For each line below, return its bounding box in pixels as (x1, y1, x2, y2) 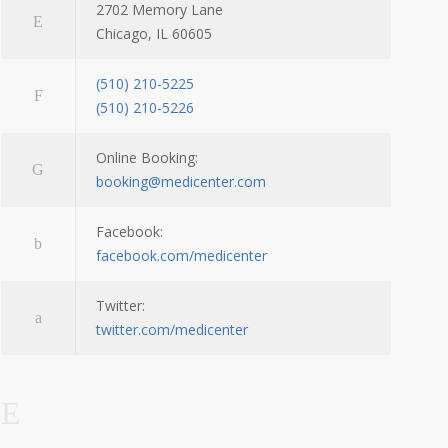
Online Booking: (96, 148, 198, 167)
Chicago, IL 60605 (96, 24, 212, 43)
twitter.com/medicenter (96, 320, 248, 339)
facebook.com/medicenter (96, 246, 267, 265)
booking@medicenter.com (96, 172, 266, 191)
